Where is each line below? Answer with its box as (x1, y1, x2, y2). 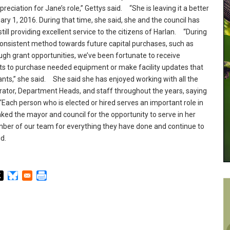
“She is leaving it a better (122, 4, 209, 13)
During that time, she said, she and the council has (37, 16, 200, 25)
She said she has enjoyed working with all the (46, 75, 198, 84)
